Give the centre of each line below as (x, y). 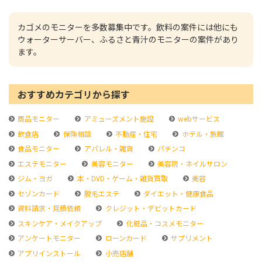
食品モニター (38, 148)
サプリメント (191, 238)
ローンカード (125, 238)
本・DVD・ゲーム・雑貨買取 (121, 178)
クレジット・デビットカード (150, 208)
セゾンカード (38, 193)
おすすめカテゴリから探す (74, 94)
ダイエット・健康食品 (178, 193)
